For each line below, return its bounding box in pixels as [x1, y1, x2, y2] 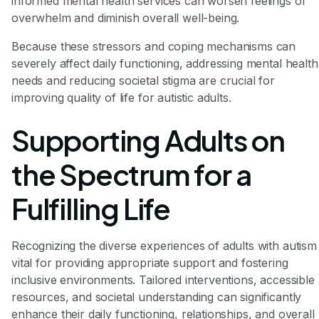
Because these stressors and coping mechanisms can [11, 39, 296, 54]
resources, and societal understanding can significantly [11, 290, 302, 305]
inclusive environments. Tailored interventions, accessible [11, 273, 315, 288]
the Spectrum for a [11, 156, 251, 193]
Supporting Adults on [11, 122, 285, 159]
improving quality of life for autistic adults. [11, 90, 231, 105]
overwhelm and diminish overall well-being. [11, 11, 240, 26]
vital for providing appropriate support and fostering [11, 256, 288, 271]
